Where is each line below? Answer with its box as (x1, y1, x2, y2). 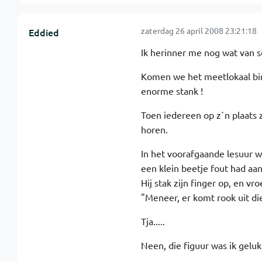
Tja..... (140, 215, 165, 227)
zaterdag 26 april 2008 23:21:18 (140, 25, 257, 36)
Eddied (28, 26, 59, 39)
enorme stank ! (140, 85, 203, 96)
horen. (140, 123, 168, 135)
